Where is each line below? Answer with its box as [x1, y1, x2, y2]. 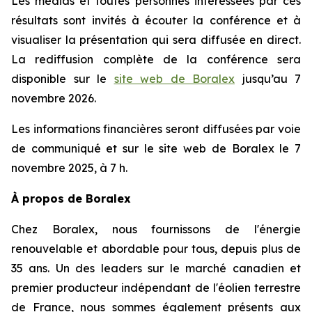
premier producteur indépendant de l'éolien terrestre [11, 281, 301, 295]
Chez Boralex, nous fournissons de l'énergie [11, 222, 301, 236]
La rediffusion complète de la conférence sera [11, 52, 301, 66]
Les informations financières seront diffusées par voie [11, 122, 301, 136]
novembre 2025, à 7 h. [11, 161, 127, 175]
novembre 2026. [11, 91, 96, 105]
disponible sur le [11, 72, 114, 86]
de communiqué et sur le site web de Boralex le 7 [11, 141, 301, 155]
